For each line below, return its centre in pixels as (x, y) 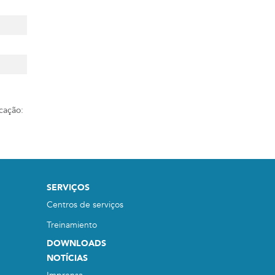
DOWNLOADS (76, 243)
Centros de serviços (85, 205)
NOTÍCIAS (67, 258)
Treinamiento (72, 225)
